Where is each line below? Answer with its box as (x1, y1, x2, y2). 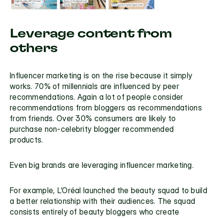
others (10, 41, 57, 54)
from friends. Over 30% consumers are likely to (10, 113, 176, 123)
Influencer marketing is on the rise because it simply (10, 70, 193, 80)
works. (10, 81, 35, 91)
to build (179, 185, 207, 195)
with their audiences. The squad (81, 196, 196, 206)
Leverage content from (10, 27, 172, 40)
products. (10, 134, 43, 145)
